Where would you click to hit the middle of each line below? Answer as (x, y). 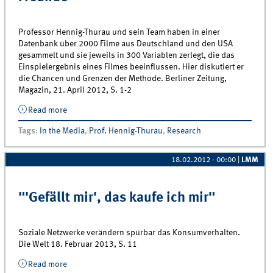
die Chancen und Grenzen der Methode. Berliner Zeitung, (123, 79)
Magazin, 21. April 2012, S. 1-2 (75, 90)
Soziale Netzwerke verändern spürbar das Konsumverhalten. (129, 232)
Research (184, 131)
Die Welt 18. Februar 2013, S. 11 (78, 244)
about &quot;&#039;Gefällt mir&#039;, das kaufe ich (165, 264)
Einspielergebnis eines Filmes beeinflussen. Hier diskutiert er (131, 67)
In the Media (62, 131)
